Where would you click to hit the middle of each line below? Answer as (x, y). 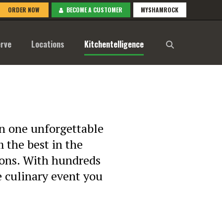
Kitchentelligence (114, 44)
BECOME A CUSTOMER (93, 10)
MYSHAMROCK (160, 10)
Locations (48, 44)
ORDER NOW (23, 10)
